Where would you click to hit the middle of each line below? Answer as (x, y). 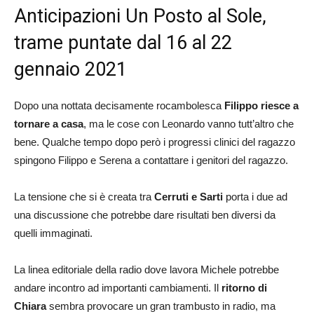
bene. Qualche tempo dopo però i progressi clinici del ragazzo (155, 142)
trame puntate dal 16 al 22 (123, 42)
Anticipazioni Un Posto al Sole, (140, 16)
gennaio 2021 (70, 69)
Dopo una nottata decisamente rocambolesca (119, 105)
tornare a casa (49, 123)
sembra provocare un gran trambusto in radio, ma (161, 306)
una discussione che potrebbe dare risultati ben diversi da (145, 214)
